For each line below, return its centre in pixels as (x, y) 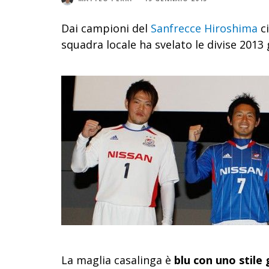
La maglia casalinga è (118, 260)
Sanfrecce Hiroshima (204, 28)
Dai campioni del (106, 28)
